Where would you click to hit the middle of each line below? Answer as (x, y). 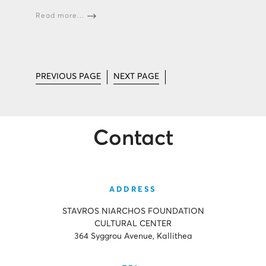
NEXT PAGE (136, 76)
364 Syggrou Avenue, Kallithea (133, 236)
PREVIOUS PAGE (68, 76)
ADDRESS (133, 189)
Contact (133, 139)
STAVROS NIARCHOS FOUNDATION (133, 211)
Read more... (60, 16)
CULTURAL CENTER (133, 224)
